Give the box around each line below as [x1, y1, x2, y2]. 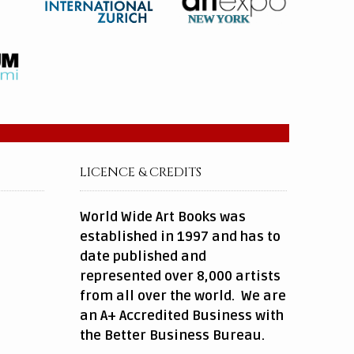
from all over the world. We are [79, 288, 286, 305]
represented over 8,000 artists [79, 268, 281, 285]
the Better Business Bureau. [79, 327, 265, 345]
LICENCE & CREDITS [79, 164, 201, 182]
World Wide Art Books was [79, 209, 246, 226]
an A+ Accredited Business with [79, 307, 284, 325]
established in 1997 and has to [79, 228, 281, 246]
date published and [79, 248, 206, 265]
